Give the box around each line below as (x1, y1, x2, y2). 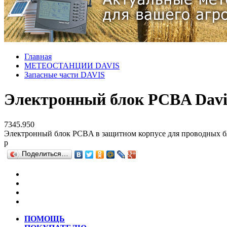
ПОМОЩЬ (24, 214, 65, 223)
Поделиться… (22, 149, 68, 158)
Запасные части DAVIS (24, 70, 105, 79)
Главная (24, 52, 52, 61)
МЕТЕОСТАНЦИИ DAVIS (24, 61, 120, 70)
